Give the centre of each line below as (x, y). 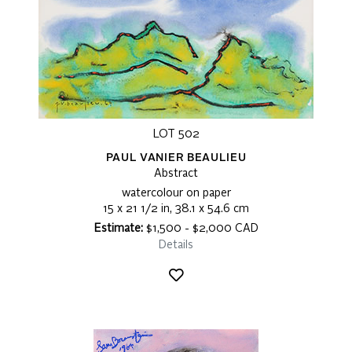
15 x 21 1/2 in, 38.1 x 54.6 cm (176, 209)
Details (176, 246)
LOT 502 (176, 135)
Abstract (176, 174)
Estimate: (118, 229)
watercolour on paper (176, 194)
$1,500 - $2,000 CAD (200, 229)
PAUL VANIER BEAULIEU (176, 158)
